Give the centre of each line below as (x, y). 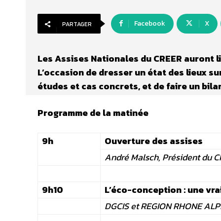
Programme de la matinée (93, 113)
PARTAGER (77, 24)
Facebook (150, 24)
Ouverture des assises (154, 141)
